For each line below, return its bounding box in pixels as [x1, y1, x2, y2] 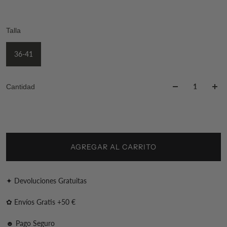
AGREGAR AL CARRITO [70, 142, 157, 152]
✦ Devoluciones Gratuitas [6, 176, 87, 185]
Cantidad [6, 82, 35, 91]
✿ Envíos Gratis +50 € [6, 197, 75, 206]
